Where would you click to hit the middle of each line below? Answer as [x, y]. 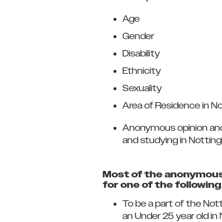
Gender [138, 37]
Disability [141, 54]
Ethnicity [142, 71]
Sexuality [142, 89]
